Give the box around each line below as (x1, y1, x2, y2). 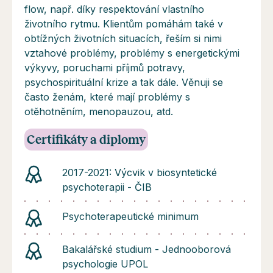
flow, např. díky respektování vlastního (24, 2, 204, 15)
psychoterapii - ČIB (62, 180, 152, 193)
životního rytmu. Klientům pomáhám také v (24, 17, 223, 30)
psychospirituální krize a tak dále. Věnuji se (24, 76, 223, 88)
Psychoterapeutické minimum (62, 210, 199, 222)
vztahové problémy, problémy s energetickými (24, 46, 239, 59)
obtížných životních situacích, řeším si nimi (24, 32, 222, 44)
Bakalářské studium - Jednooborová (62, 243, 231, 255)
